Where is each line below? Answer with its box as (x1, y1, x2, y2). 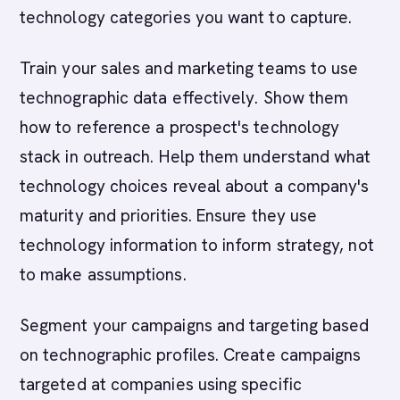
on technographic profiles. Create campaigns (20, 344, 362, 366)
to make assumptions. (20, 263, 187, 286)
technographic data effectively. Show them (20, 87, 349, 109)
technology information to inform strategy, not (20, 234, 374, 256)
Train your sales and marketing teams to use (20, 57, 359, 79)
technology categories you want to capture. (20, 6, 353, 29)
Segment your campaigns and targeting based (20, 314, 370, 337)
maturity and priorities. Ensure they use (20, 204, 318, 227)
